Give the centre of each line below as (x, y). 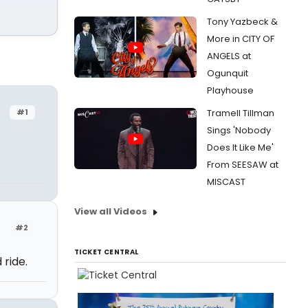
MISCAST (226, 182)
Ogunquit (228, 73)
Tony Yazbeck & (242, 22)
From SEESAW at (243, 165)
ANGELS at (229, 56)
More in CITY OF (241, 39)
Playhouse (230, 90)
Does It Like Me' (240, 147)
